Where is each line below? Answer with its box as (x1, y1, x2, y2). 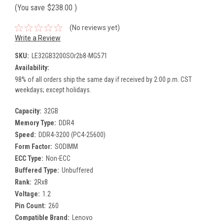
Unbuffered (61, 166, 93, 174)
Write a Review (15, 34, 61, 42)
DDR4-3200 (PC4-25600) (38, 130, 106, 139)
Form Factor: (15, 142, 52, 150)
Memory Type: (15, 118, 56, 127)
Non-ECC (45, 154, 71, 162)
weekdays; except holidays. (15, 85, 91, 94)
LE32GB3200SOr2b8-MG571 (31, 51, 108, 60)
